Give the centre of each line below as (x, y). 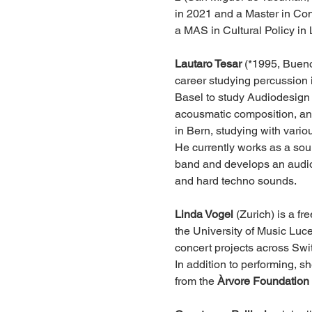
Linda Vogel (204, 214)
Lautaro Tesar (208, 63)
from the (196, 281)
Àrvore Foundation (263, 281)
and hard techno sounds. (235, 180)
